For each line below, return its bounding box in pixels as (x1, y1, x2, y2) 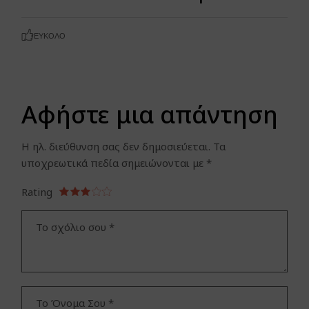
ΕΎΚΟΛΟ (33, 32, 66, 41)
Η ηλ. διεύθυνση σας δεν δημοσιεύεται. (21, 139, 211, 154)
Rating (21, 185, 53, 199)
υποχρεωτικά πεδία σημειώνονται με (21, 156, 207, 170)
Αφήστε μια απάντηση (21, 98, 279, 131)
